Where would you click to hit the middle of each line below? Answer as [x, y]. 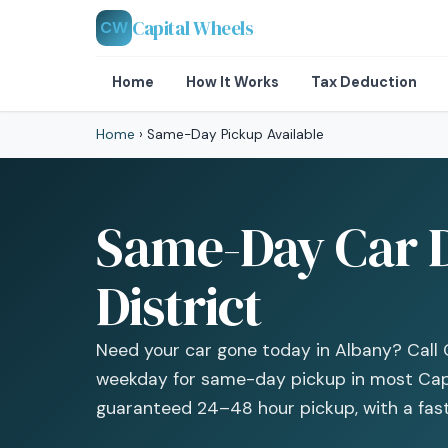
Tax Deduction [364, 82]
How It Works [232, 82]
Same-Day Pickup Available [233, 134]
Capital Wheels [193, 27]
